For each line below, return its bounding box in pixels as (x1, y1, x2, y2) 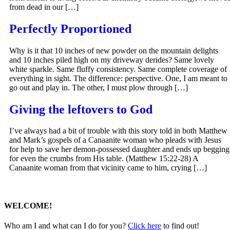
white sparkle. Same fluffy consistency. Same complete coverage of (9, 64, 227, 73)
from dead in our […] (9, 2, 79, 11)
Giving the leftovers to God (9, 102, 152, 116)
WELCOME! (4, 201, 52, 210)
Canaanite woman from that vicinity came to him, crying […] (9, 163, 207, 172)
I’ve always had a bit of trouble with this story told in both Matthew (9, 126, 227, 136)
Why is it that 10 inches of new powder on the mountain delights (9, 46, 218, 55)
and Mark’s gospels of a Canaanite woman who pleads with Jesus (9, 136, 221, 145)
